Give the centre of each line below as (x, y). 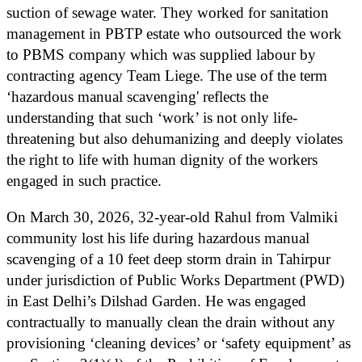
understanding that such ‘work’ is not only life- (152, 117)
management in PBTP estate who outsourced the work (174, 33)
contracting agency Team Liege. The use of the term (167, 75)
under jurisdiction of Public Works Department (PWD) (175, 280)
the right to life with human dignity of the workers (162, 159)
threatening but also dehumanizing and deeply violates (175, 138)
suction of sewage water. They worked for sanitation (168, 12)
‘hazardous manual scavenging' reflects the (137, 96)
